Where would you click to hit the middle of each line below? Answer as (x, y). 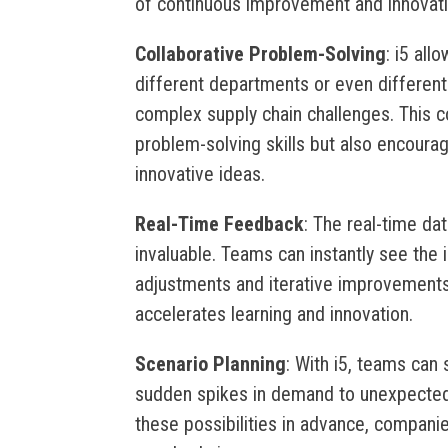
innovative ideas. (199, 173)
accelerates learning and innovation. (273, 313)
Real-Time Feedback (219, 223)
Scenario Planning (210, 363)
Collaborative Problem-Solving (260, 53)
